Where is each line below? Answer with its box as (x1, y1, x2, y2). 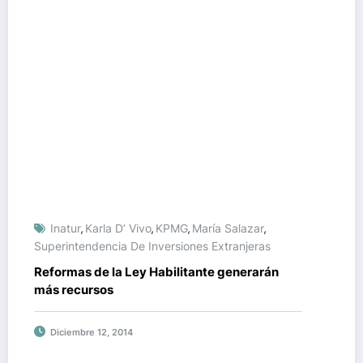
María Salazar (192, 220, 264, 235)
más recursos (34, 281, 113, 297)
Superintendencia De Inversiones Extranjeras (34, 238, 271, 253)
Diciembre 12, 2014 (50, 327, 133, 338)
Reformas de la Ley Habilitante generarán (34, 263, 279, 280)
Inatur (50, 220, 81, 235)
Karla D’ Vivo (85, 220, 152, 235)
